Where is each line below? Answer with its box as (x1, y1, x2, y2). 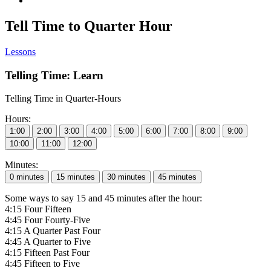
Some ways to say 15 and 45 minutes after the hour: (5, 193, 202, 204)
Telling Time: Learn (5, 68, 103, 82)
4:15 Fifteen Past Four (5, 247, 90, 258)
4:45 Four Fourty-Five (5, 215, 90, 226)
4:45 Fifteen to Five (5, 258, 80, 269)
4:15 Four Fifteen (5, 204, 71, 215)
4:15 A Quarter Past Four (5, 226, 100, 237)
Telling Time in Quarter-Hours (5, 93, 121, 104)
